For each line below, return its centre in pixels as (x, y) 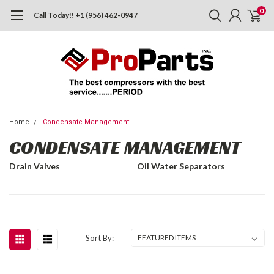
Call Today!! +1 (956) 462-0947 (86, 15)
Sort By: (100, 238)
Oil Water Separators (181, 166)
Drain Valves (35, 166)
